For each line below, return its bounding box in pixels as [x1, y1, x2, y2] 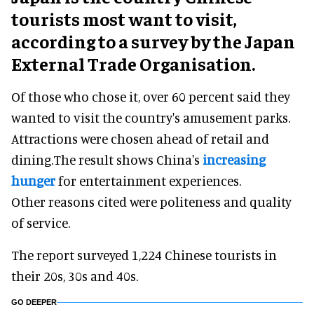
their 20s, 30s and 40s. [11, 267, 138, 284]
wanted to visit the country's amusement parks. [11, 109, 290, 125]
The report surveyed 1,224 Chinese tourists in [11, 246, 277, 263]
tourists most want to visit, [11, 6, 237, 30]
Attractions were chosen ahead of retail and [11, 130, 269, 146]
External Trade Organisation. [11, 51, 255, 75]
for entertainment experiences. [55, 172, 241, 189]
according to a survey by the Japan [11, 29, 295, 53]
